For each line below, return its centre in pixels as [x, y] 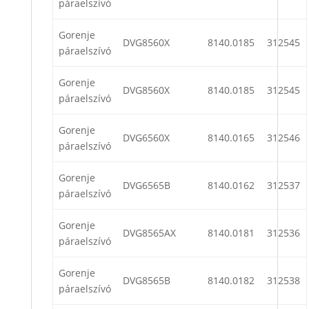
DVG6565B [147, 186]
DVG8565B [147, 281]
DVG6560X [146, 138]
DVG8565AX [149, 233]
